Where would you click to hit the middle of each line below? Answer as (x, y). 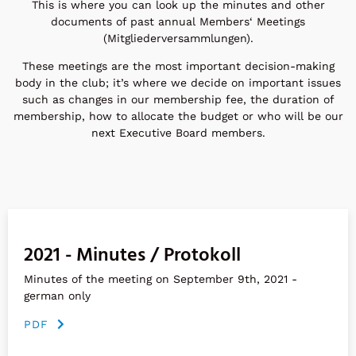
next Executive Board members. (178, 133)
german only (57, 295)
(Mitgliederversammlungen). (178, 38)
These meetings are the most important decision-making (178, 66)
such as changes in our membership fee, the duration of (178, 100)
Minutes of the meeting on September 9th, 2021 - (161, 279)
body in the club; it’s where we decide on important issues (178, 83)
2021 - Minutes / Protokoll (132, 255)
